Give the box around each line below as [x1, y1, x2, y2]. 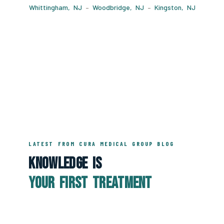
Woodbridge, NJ [92, 2, 144, 11]
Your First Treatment [28, 173, 152, 193]
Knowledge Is [28, 153, 102, 173]
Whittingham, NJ [28, 2, 82, 11]
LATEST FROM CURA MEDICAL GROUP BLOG [28, 139, 174, 147]
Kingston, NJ [154, 2, 195, 11]
